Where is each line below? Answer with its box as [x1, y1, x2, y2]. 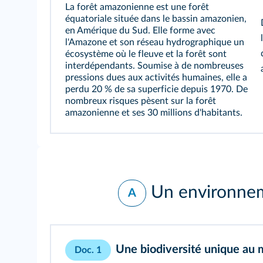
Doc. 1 [75, 245, 102, 255]
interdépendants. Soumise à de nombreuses [65, 61, 244, 70]
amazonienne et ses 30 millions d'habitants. [65, 108, 242, 117]
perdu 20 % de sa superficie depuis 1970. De [65, 85, 248, 94]
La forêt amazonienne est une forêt [65, 2, 209, 12]
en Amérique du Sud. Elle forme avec [65, 26, 215, 35]
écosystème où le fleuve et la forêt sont [65, 49, 227, 59]
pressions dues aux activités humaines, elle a [65, 73, 247, 82]
